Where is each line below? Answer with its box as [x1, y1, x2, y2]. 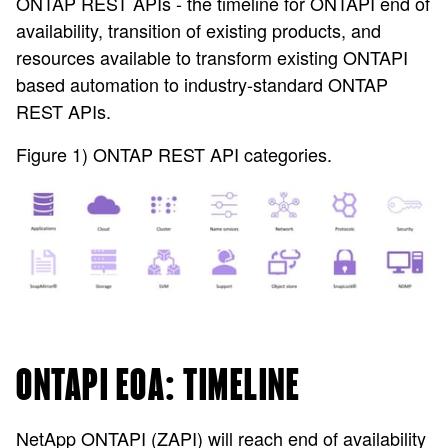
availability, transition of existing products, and [16, 17, 381, 43]
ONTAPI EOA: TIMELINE [16, 365, 300, 409]
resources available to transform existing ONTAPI [16, 44, 408, 70]
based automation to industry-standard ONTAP [16, 71, 388, 97]
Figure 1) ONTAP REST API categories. [16, 141, 332, 167]
